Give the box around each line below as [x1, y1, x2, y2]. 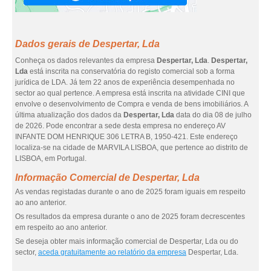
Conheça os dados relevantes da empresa [15, 56, 157, 65]
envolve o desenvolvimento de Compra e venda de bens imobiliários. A [15, 100, 248, 108]
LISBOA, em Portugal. [15, 154, 87, 163]
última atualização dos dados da [15, 111, 123, 119]
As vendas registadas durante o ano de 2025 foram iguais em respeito [15, 188, 246, 196]
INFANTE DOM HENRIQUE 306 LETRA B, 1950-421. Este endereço [15, 132, 238, 141]
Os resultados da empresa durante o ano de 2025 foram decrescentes [15, 212, 245, 221]
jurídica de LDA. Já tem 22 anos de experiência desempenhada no [15, 78, 235, 87]
